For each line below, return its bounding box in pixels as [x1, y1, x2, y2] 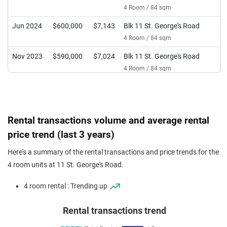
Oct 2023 [12, 83, 41, 91]
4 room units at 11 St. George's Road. [8, 161, 124, 169]
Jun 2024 [12, 22, 42, 30]
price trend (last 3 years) [8, 129, 115, 140]
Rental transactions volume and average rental [8, 115, 209, 126]
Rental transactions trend [62, 206, 166, 216]
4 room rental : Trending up [24, 182, 109, 191]
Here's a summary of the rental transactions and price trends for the [8, 148, 219, 157]
